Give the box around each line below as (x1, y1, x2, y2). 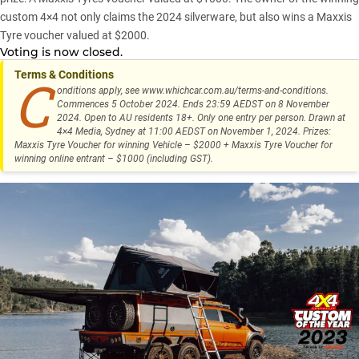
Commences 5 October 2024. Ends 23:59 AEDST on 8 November (56, 99, 329, 111)
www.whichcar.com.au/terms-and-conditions (141, 85, 326, 97)
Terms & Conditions (14, 68, 114, 82)
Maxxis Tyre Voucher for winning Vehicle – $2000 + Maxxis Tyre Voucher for (14, 139, 333, 151)
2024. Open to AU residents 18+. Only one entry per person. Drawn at (56, 112, 345, 124)
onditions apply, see (56, 85, 142, 97)
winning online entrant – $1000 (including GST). (14, 153, 213, 165)
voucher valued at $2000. (22, 29, 150, 42)
